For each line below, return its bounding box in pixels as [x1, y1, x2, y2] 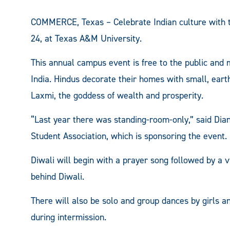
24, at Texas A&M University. [31, 32, 142, 45]
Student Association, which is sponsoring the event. [31, 129, 227, 142]
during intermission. [31, 210, 106, 223]
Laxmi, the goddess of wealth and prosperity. [31, 89, 203, 102]
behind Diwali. [31, 170, 84, 183]
